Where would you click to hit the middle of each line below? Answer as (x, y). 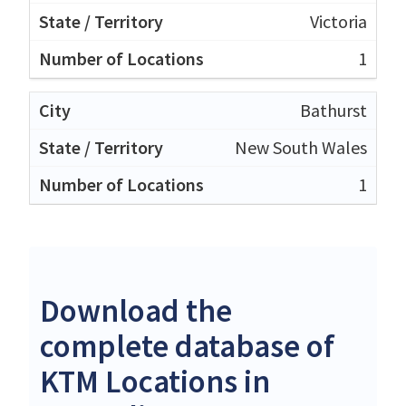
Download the (136, 311)
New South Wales (301, 148)
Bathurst (333, 111)
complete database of (187, 347)
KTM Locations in (155, 382)
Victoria (338, 22)
